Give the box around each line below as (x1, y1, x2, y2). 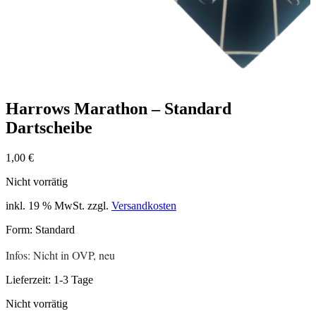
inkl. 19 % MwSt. (6, 199, 85, 212)
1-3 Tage (54, 273, 93, 286)
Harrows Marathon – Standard (6, 99, 231, 118)
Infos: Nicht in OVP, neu (6, 247, 115, 262)
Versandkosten (111, 199, 176, 212)
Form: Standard (6, 223, 75, 236)
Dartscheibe (6, 118, 92, 137)
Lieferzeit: (6, 273, 54, 286)
